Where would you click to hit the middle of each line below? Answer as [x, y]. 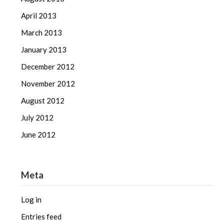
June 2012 [38, 134]
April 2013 [39, 15]
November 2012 [48, 83]
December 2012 [48, 66]
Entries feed [41, 216]
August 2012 [43, 100]
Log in [31, 199]
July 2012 [37, 117]
